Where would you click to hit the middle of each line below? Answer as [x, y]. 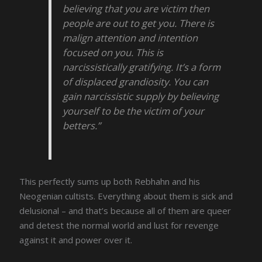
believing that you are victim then [136, 9]
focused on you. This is [113, 53]
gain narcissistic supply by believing [141, 96]
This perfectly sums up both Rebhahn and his [110, 181]
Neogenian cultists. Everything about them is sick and [126, 196]
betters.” [82, 126]
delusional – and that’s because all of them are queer [125, 210]
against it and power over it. [76, 239]
